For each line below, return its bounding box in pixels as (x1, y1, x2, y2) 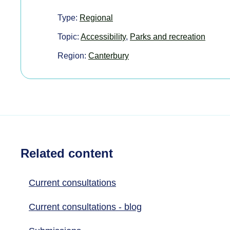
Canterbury (88, 51, 129, 60)
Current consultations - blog (29, 202, 142, 213)
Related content (21, 146, 113, 161)
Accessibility (81, 32, 126, 41)
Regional (80, 13, 113, 22)
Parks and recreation (130, 32, 205, 41)
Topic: (57, 32, 81, 41)
